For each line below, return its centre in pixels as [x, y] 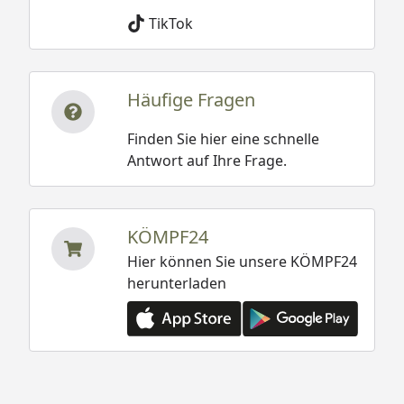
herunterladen [176, 283]
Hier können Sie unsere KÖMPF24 [242, 261]
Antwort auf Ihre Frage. [207, 160]
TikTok [170, 23]
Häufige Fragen [191, 99]
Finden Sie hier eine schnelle [223, 138]
